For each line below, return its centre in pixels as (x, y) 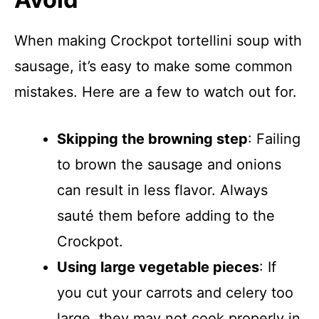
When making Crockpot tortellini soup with (158, 41)
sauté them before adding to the (166, 216)
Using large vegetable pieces (158, 267)
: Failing (274, 139)
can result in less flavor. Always (162, 190)
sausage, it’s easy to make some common (153, 66)
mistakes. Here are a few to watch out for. (156, 92)
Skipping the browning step (152, 139)
